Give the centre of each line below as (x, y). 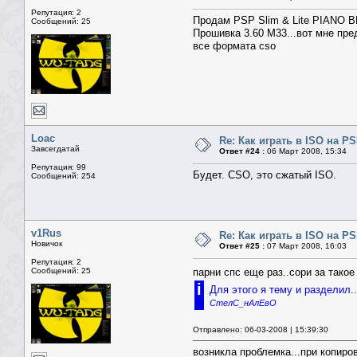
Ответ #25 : (242, 246)
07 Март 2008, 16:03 (306, 246)
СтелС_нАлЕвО (243, 303)
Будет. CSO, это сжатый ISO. (265, 175)
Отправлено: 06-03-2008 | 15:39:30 (261, 330)
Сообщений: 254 (63, 176)
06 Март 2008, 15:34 (306, 151)
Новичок (47, 244)
